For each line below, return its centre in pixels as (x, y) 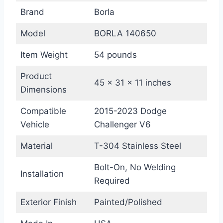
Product (36, 76)
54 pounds (115, 55)
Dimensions (43, 90)
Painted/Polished (128, 202)
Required (112, 181)
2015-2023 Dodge (130, 111)
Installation (42, 174)
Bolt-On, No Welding (135, 167)
